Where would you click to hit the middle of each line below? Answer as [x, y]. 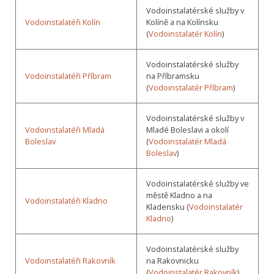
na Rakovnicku [172, 260]
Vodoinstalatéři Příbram [68, 76]
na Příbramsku [173, 76]
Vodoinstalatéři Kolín [63, 22]
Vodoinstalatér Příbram [191, 87]
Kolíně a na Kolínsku [182, 22]
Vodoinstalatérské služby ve [198, 183]
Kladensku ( [168, 206]
